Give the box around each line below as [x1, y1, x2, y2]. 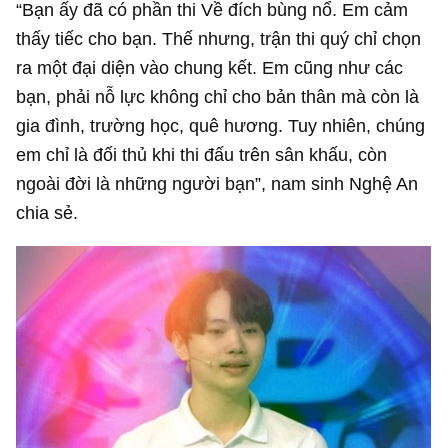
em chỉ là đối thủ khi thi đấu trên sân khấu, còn [16, 144, 388, 166]
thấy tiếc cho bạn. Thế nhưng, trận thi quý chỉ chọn [16, 28, 422, 50]
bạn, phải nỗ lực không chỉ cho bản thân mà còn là [16, 86, 420, 108]
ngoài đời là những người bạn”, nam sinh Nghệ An [16, 173, 419, 195]
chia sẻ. [16, 202, 79, 224]
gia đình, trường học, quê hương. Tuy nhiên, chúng [16, 115, 426, 137]
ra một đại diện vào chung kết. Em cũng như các [16, 57, 404, 79]
